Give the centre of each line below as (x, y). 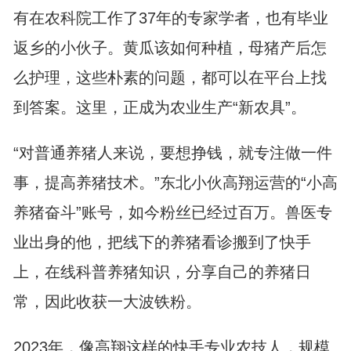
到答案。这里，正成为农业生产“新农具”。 (159, 107)
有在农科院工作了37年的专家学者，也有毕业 (170, 18)
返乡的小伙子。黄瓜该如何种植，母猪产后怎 (170, 48)
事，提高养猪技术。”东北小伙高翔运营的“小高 (175, 183)
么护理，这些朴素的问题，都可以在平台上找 (170, 78)
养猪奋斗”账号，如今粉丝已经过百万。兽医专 (172, 212)
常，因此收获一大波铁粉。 (107, 302)
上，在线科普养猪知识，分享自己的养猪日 (162, 272)
